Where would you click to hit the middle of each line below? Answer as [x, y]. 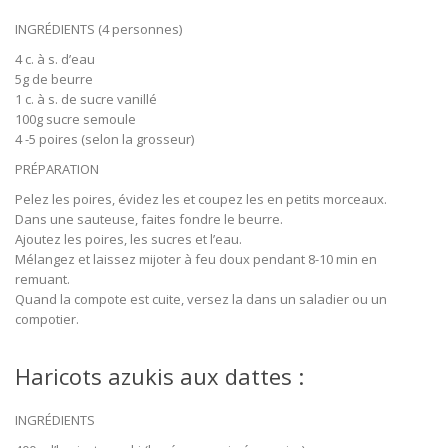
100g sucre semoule [75, 118]
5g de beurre [54, 78]
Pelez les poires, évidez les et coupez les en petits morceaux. [201, 198]
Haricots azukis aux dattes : [159, 375]
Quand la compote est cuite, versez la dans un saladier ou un [201, 298]
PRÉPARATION [57, 168]
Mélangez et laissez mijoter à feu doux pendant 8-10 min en [196, 258]
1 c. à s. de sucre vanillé [86, 98]
